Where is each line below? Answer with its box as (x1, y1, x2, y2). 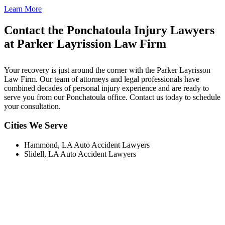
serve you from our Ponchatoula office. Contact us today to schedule (4, 92, 220, 101)
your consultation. (4, 101, 61, 110)
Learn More (4, 4, 42, 13)
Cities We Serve (4, 120, 67, 131)
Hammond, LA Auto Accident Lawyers (24, 141, 150, 149)
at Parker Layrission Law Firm (4, 37, 166, 50)
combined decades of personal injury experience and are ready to (4, 83, 209, 92)
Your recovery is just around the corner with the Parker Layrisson (4, 65, 210, 74)
